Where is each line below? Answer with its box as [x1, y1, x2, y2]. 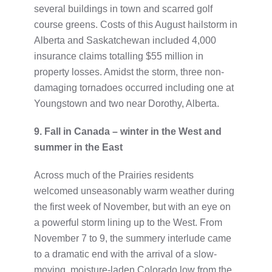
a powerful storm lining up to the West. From [34, 217, 222, 228]
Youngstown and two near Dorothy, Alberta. [34, 98, 219, 109]
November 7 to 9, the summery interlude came [34, 233, 231, 243]
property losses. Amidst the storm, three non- [34, 66, 224, 77]
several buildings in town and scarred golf [34, 3, 212, 14]
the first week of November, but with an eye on [34, 201, 231, 212]
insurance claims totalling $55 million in [34, 50, 203, 61]
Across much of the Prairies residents [34, 169, 194, 180]
